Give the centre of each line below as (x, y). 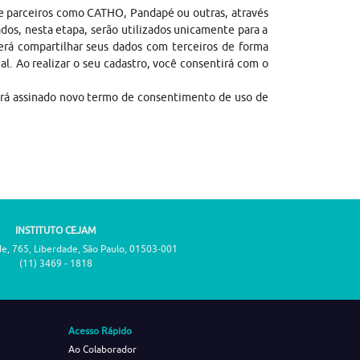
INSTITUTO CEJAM (56, 230)
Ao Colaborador (102, 349)
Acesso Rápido (100, 331)
